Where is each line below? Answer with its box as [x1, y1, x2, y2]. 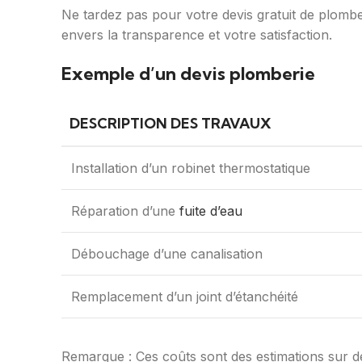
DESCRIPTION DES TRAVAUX [69, 115, 271, 133]
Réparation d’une [71, 203, 179, 220]
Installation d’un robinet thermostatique [71, 160, 310, 177]
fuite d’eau [179, 203, 242, 220]
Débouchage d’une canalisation [71, 246, 263, 263]
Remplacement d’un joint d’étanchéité [71, 288, 298, 305]
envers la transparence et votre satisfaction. [61, 27, 332, 44]
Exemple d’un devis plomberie [61, 62, 315, 86]
